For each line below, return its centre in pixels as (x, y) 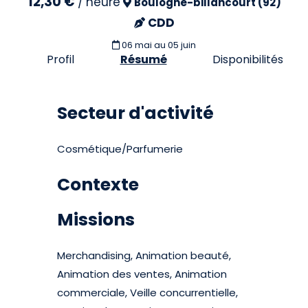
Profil (61, 59)
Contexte (98, 185)
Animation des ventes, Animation (142, 274)
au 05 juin (175, 45)
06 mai (137, 45)
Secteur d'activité (136, 113)
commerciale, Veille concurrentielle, (148, 293)
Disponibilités (247, 59)
